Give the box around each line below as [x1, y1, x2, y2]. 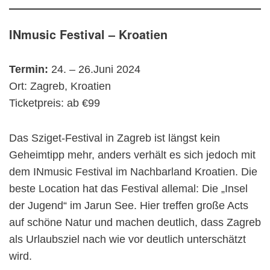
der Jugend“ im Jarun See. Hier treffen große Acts [9, 199, 248, 212]
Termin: [9, 63, 51, 75]
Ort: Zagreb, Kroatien [9, 80, 111, 92]
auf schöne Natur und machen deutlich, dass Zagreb [9, 216, 261, 228]
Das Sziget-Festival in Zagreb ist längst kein [9, 132, 220, 144]
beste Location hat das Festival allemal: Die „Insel [9, 183, 248, 195]
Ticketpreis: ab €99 [9, 97, 100, 109]
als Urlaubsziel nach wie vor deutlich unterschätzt [9, 233, 246, 245]
